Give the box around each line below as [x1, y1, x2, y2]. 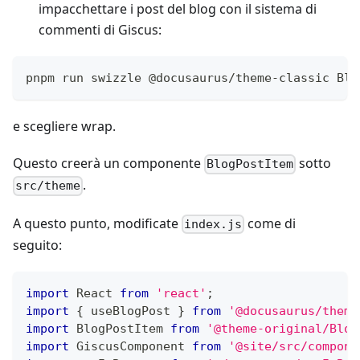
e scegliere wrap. [13, 117, 116, 136]
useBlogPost [84, 303, 178, 318]
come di [244, 214, 297, 232]
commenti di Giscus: [39, 21, 162, 39]
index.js [184, 216, 243, 231]
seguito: [13, 235, 62, 254]
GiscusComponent [69, 338, 192, 354]
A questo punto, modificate [13, 214, 182, 232]
